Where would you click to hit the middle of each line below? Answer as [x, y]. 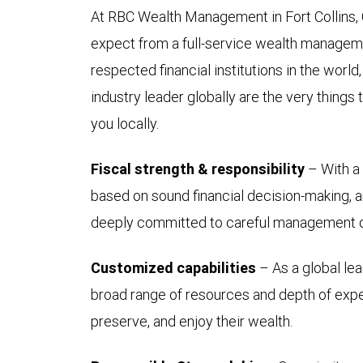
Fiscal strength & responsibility [198, 169]
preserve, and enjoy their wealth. [192, 322]
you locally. [126, 124]
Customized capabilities [173, 268]
